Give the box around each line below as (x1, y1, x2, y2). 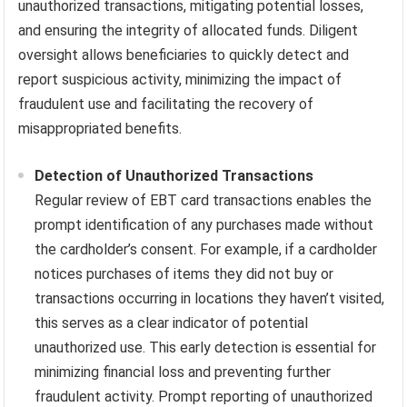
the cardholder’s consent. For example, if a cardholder (35, 240, 378, 258)
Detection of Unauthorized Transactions (35, 166, 314, 184)
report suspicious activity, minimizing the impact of (18, 70, 342, 88)
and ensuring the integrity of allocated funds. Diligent (18, 21, 359, 39)
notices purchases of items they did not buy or (35, 264, 334, 283)
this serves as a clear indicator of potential (35, 313, 309, 332)
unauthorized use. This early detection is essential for (35, 338, 377, 356)
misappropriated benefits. (18, 119, 183, 137)
